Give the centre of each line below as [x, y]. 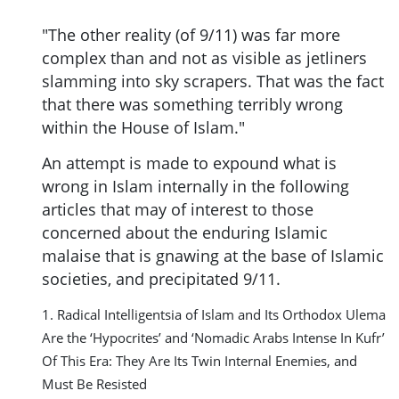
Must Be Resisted [94, 383]
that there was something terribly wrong [192, 105]
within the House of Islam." [143, 128]
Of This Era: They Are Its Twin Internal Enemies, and [199, 360]
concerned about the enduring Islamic [185, 232]
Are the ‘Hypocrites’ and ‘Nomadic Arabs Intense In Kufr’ [213, 337]
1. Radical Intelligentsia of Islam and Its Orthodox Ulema [214, 314]
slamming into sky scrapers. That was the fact [213, 81]
